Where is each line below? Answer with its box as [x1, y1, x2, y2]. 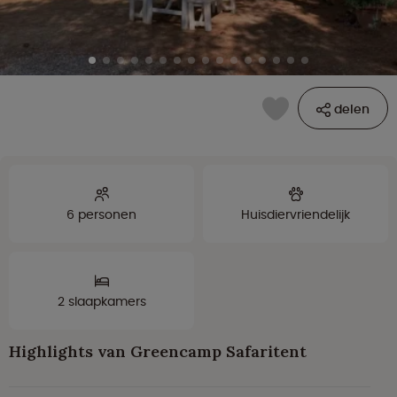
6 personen [66, 206, 136, 224]
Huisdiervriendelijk [241, 206, 350, 224]
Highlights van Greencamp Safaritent [9, 341, 307, 362]
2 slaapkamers [57, 292, 146, 311]
